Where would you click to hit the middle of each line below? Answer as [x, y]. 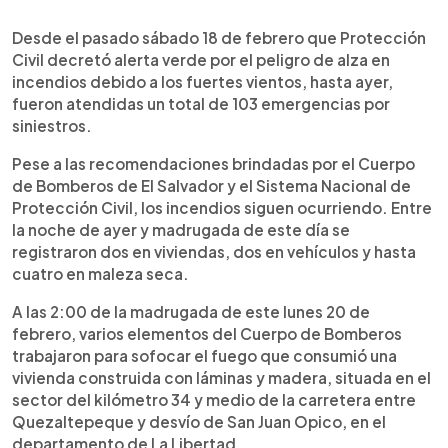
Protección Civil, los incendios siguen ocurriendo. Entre [222, 207]
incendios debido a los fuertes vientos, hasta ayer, [202, 81]
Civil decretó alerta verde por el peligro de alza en [201, 59]
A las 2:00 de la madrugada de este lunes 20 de [191, 311]
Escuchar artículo [151, 35]
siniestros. [52, 125]
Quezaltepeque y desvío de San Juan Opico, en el [199, 421]
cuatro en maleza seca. [100, 273]
